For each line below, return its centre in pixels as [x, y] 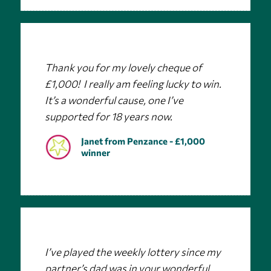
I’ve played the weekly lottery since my [132, 252]
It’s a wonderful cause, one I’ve [114, 100]
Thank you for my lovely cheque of [123, 68]
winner [95, 152]
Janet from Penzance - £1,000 [143, 141]
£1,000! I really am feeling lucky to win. [133, 84]
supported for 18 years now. [108, 117]
